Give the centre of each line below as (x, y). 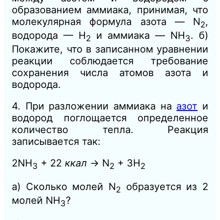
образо (29, 10)
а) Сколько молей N (64, 187)
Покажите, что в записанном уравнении (110, 49)
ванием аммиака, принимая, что (127, 10)
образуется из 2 (165, 187)
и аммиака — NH (138, 36)
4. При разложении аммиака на (94, 106)
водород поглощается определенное (110, 118)
